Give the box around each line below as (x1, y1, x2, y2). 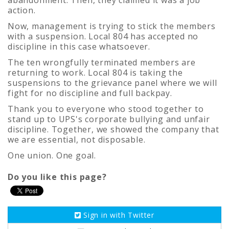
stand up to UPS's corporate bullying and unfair (8, 113, 210, 125)
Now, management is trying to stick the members (8, 20, 216, 32)
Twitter (125, 210, 155, 220)
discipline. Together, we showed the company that (8, 123, 219, 135)
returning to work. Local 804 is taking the (8, 66, 183, 78)
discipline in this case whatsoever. (8, 40, 151, 52)
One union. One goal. (8, 149, 99, 161)
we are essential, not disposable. (8, 133, 148, 145)
